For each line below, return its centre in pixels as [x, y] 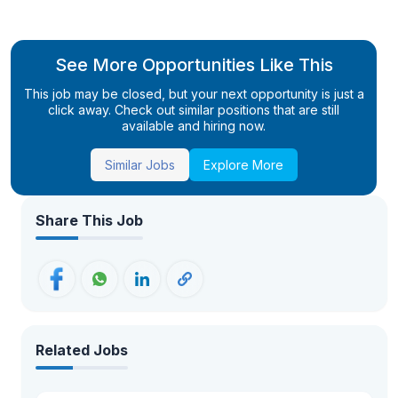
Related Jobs [82, 350]
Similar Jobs [139, 165]
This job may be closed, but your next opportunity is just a [194, 94]
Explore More [243, 165]
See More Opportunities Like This [194, 65]
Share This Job [89, 220]
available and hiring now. [194, 126]
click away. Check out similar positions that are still [194, 110]
